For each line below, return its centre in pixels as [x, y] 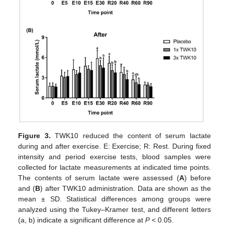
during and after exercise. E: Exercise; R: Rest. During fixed [115, 146]
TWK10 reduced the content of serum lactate [131, 136]
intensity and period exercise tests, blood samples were [115, 157]
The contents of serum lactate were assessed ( [99, 178]
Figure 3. [34, 136]
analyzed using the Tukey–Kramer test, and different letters [115, 210]
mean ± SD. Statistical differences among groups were [115, 199]
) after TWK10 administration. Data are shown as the [126, 189]
